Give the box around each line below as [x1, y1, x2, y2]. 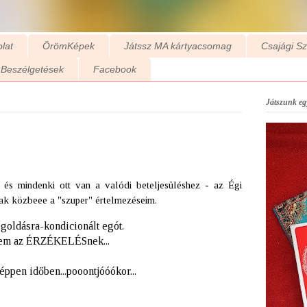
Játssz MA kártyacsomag [123, 40, 232, 52]
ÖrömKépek [42, 40, 95, 52]
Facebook [93, 64, 136, 75]
